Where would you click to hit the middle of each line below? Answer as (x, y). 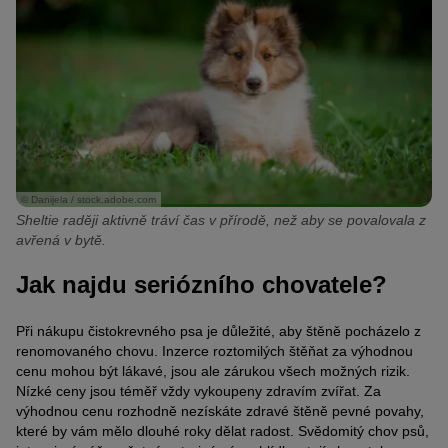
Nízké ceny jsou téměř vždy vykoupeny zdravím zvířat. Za (198, 390)
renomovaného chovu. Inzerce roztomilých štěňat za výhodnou (214, 350)
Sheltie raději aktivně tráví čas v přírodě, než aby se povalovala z (221, 220)
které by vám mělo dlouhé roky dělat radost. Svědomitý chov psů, (222, 430)
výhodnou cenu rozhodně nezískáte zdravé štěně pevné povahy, (220, 410)
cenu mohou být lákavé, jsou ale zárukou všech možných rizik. (213, 370)
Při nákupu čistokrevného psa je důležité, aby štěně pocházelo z (218, 330)
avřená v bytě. (61, 240)
